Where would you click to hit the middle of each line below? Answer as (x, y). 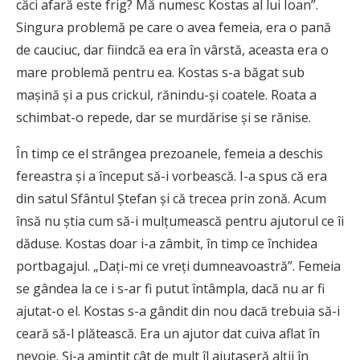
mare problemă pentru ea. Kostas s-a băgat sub (160, 73)
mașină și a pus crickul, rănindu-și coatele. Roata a (166, 95)
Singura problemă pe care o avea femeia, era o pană (174, 28)
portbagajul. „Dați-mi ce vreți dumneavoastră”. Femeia (178, 266)
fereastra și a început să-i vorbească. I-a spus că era (172, 176)
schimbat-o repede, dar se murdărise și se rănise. (164, 118)
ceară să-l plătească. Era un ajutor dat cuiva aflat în (168, 334)
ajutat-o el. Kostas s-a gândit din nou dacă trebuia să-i (178, 311)
